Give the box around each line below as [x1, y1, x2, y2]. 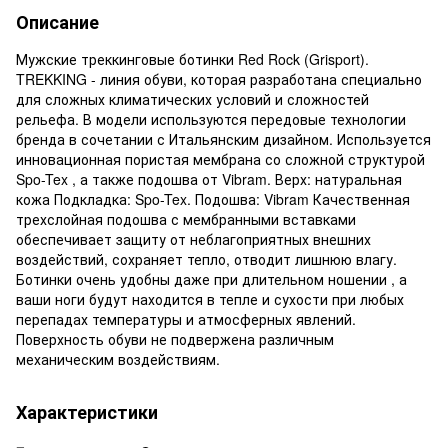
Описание [16, 8, 99, 35]
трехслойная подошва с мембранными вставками [16, 208, 356, 229]
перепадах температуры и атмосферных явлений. [16, 308, 356, 329]
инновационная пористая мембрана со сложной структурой [16, 148, 425, 169]
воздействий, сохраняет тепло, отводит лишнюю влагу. [16, 248, 397, 269]
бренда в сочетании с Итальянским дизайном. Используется [16, 128, 431, 149]
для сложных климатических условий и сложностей [16, 88, 369, 109]
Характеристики [16, 398, 158, 425]
